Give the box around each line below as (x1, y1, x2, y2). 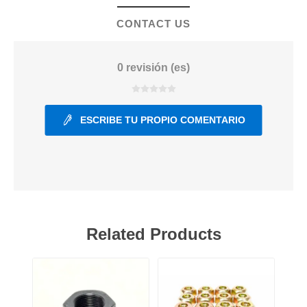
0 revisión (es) (117, 62, 190, 73)
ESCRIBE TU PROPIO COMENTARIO (79, 114, 245, 125)
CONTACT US (116, 18, 191, 29)
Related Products (86, 225, 221, 243)
